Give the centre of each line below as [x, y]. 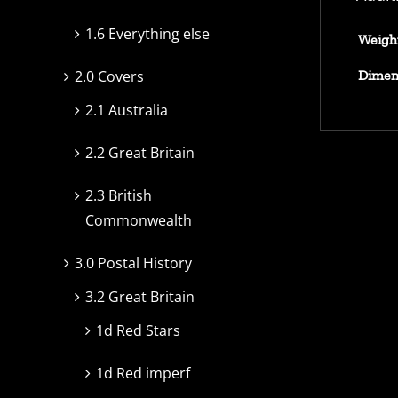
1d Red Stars [138, 331]
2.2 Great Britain [140, 153]
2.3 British [119, 196]
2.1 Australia [127, 111]
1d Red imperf [143, 374]
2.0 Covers [109, 77]
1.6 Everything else [147, 34]
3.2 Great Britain [140, 297]
